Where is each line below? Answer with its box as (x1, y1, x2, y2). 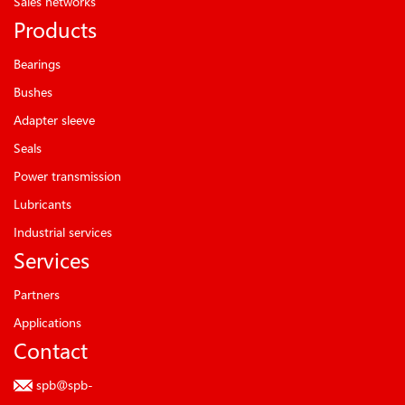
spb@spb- (36, 375, 93, 393)
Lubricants (14, 194, 71, 212)
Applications (14, 313, 81, 331)
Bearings (14, 54, 61, 72)
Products (14, 15, 97, 43)
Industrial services (14, 222, 112, 240)
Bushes (14, 82, 52, 100)
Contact (14, 336, 88, 364)
